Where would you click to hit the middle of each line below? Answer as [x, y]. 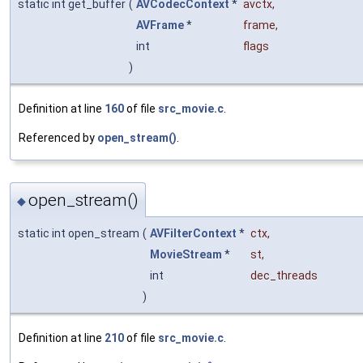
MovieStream [186, 255]
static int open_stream [79, 234]
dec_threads [284, 276]
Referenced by [58, 137]
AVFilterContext [193, 234]
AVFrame [160, 25]
